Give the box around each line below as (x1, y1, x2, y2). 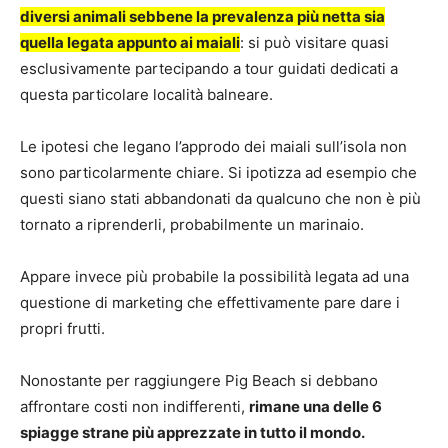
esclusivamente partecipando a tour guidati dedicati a (20, 59, 398, 78)
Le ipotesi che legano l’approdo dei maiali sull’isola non (20, 137, 407, 156)
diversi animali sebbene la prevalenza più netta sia (20, 7, 385, 26)
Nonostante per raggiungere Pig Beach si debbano (20, 371, 378, 390)
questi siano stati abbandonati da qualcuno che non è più (20, 189, 421, 208)
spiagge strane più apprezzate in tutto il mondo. (20, 423, 365, 442)
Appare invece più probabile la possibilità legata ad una (20, 267, 409, 286)
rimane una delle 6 (249, 397, 382, 416)
